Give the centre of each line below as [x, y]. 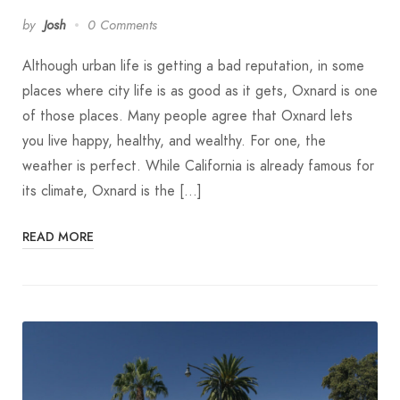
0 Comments [122, 25]
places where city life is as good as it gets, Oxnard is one [200, 91]
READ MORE [58, 236]
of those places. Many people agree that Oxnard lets [187, 116]
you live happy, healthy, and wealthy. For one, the [174, 141]
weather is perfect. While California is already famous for [198, 166]
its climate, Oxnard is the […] [112, 191]
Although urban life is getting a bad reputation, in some [193, 66]
